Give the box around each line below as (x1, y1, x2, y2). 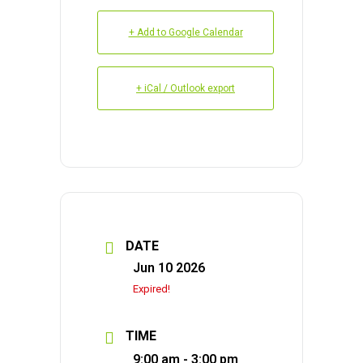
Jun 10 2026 (133, 260, 205, 275)
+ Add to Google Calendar (128, 27, 243, 38)
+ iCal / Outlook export (136, 83, 235, 94)
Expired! (133, 283, 170, 295)
